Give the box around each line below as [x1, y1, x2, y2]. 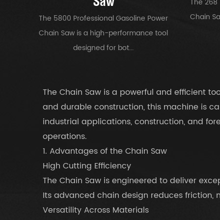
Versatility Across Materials [43, 203, 149, 217]
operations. [43, 130, 87, 143]
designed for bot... [73, 42, 134, 54]
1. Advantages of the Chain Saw [43, 144, 167, 158]
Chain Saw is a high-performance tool [39, 27, 168, 39]
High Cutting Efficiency [43, 159, 131, 172]
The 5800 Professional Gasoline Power [39, 12, 168, 24]
